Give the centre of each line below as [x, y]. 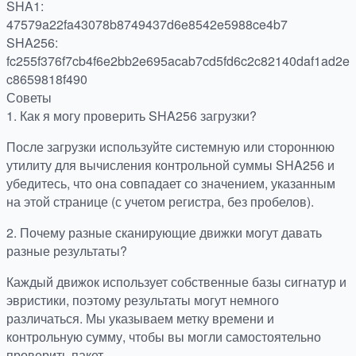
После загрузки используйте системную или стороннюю [170, 146]
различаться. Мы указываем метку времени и [140, 318]
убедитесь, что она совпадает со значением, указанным [171, 183]
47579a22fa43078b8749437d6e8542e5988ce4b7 [147, 24]
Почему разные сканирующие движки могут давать [171, 232]
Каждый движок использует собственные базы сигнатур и [176, 281]
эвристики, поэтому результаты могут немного [143, 300]
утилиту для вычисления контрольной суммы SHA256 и [170, 164]
